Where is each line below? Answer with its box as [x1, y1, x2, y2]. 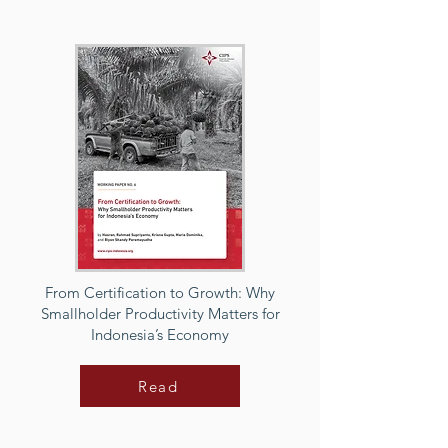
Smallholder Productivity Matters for [40, 304, 280, 323]
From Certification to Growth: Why [45, 283, 275, 302]
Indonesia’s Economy [91, 325, 229, 344]
